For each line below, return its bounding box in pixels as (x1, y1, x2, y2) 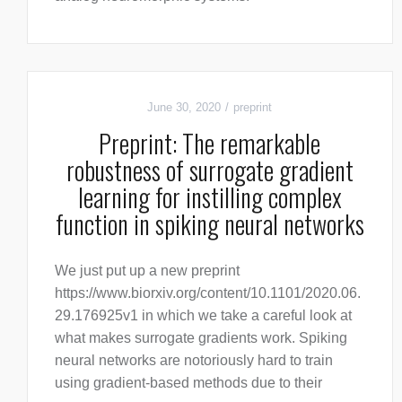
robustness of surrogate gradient (66, 152, 354, 189)
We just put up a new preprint (55, 263, 240, 279)
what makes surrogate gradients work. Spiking (55, 330, 347, 346)
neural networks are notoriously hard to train (55, 353, 333, 369)
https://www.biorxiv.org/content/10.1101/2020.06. (55, 285, 361, 301)
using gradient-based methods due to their (55, 375, 322, 391)
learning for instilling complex (77, 179, 342, 216)
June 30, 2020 (147, 100, 222, 115)
